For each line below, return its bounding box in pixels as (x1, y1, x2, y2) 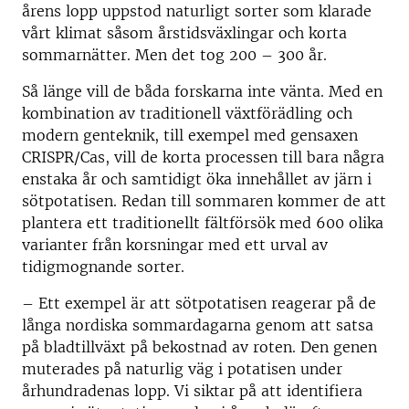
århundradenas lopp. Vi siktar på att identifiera (22, 382, 362, 400)
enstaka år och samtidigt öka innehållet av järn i (22, 170, 372, 188)
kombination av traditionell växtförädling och (22, 104, 352, 122)
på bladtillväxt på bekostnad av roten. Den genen (22, 338, 377, 356)
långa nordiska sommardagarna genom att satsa (22, 316, 373, 334)
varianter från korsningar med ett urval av (22, 236, 328, 254)
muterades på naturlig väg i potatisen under (22, 360, 342, 378)
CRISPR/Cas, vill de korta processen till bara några (22, 148, 384, 166)
